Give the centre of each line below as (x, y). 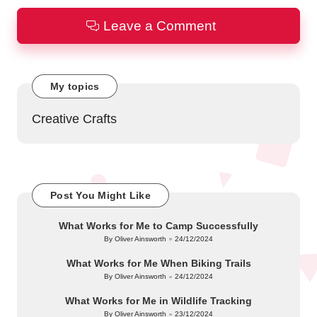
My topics (75, 86)
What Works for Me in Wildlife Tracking (158, 301)
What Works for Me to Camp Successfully (158, 225)
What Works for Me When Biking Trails (158, 264)
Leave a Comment (160, 26)
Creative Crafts (74, 119)
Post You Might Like (100, 195)
